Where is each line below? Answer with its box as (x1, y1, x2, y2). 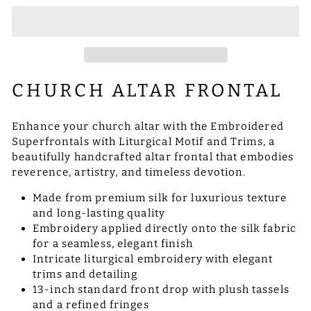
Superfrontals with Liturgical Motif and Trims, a (12, 135, 275, 148)
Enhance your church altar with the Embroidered (12, 119, 284, 133)
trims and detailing (33, 267, 138, 280)
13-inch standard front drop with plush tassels (33, 283, 289, 296)
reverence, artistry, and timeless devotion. (12, 165, 246, 178)
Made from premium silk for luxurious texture (33, 191, 287, 204)
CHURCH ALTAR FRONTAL (12, 79, 283, 101)
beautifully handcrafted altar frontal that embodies (12, 150, 294, 163)
